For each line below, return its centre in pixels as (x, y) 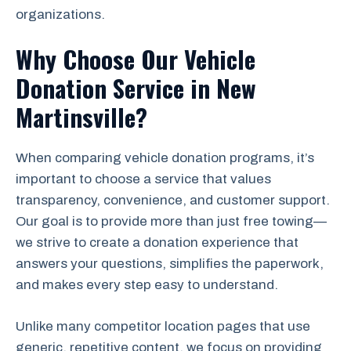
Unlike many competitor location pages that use (163, 326)
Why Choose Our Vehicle (136, 59)
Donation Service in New (136, 88)
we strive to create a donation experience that (157, 242)
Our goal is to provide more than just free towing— (171, 221)
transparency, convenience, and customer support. (173, 200)
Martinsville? (81, 117)
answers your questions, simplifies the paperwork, (170, 264)
